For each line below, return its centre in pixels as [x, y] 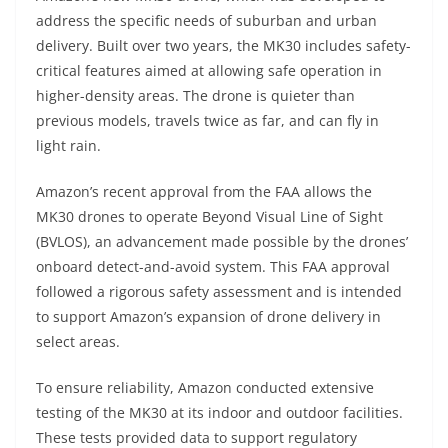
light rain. [68, 146]
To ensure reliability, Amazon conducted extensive [205, 388]
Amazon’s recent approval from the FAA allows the [204, 192]
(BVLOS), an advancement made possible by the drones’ [222, 242]
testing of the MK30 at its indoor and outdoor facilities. [219, 413]
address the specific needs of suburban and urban [206, 21]
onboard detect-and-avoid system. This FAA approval [213, 267]
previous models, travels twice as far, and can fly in [207, 121]
